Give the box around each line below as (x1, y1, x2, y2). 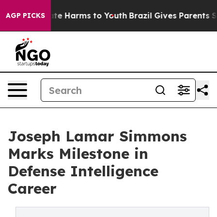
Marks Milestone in (8, 144, 148, 163)
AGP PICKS (6, 11, 45, 20)
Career (8, 179, 57, 198)
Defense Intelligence (8, 162, 158, 180)
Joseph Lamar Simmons (8, 127, 187, 145)
